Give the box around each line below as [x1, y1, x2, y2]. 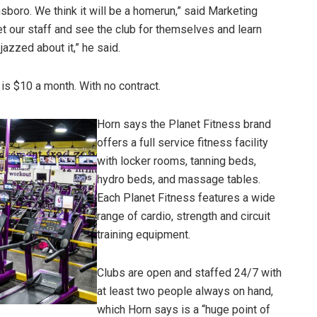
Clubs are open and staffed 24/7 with [97, 266, 282, 279]
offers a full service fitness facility [97, 136, 268, 149]
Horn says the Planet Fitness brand [97, 117, 271, 131]
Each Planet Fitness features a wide [97, 191, 275, 204]
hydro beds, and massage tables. [97, 173, 260, 186]
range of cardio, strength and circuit [97, 209, 270, 223]
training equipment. [97, 228, 190, 241]
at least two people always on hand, [97, 284, 273, 298]
